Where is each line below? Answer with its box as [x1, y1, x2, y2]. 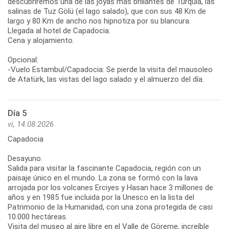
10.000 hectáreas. [8, 212, 67, 221]
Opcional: [8, 55, 38, 64]
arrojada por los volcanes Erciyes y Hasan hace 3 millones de [8, 182, 213, 192]
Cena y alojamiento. [8, 35, 74, 45]
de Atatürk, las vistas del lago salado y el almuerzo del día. [8, 74, 204, 84]
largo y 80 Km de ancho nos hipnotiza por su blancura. [8, 16, 191, 26]
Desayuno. [8, 153, 42, 163]
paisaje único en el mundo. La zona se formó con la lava [8, 173, 198, 182]
